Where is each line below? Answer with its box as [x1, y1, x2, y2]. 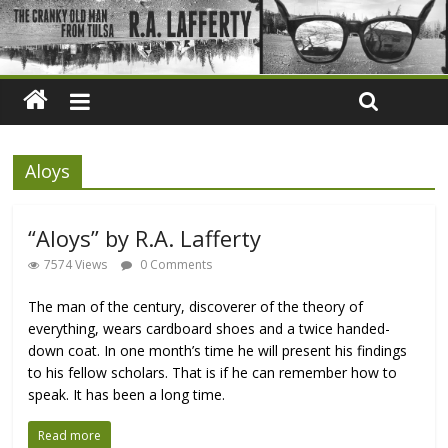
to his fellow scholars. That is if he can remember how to [28, 362, 398, 382]
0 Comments [137, 255, 213, 273]
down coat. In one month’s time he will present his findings [28, 340, 408, 360]
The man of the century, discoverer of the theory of [28, 296, 364, 316]
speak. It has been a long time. [28, 384, 226, 404]
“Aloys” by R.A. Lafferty [28, 222, 262, 253]
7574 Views [44, 255, 108, 273]
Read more [38, 426, 102, 444]
